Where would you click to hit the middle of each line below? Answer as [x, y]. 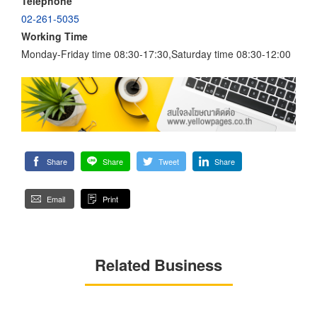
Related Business [158, 265]
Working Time [54, 36]
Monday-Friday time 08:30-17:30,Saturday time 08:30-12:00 [156, 53]
